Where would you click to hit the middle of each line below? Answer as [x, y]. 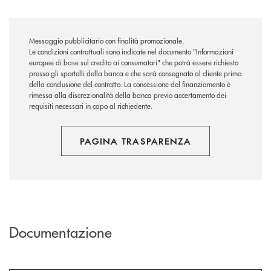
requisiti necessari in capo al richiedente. [91, 106]
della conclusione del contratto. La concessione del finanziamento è [130, 85]
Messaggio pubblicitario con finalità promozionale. [106, 41]
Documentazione [60, 232]
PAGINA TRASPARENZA [135, 141]
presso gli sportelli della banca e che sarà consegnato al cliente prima [135, 74]
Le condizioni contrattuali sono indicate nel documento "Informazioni [131, 52]
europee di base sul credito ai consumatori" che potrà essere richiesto [134, 63]
